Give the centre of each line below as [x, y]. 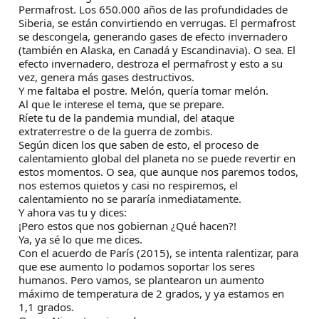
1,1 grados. [46, 307]
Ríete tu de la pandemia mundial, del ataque [126, 118]
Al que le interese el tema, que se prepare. [121, 104]
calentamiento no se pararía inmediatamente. [130, 199]
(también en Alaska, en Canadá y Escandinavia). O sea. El [157, 50]
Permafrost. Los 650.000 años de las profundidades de [153, 10]
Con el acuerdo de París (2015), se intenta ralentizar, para [158, 253]
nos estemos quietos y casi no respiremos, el [128, 185]
